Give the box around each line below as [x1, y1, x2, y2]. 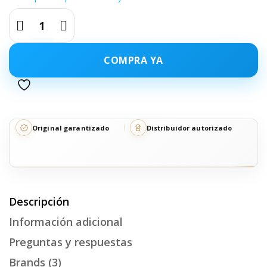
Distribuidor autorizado [146, 123, 232, 132]
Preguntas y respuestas [9, 235, 132, 249]
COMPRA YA [104, 54, 163, 67]
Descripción [9, 194, 69, 209]
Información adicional [9, 215, 123, 229]
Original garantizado [32, 123, 110, 132]
